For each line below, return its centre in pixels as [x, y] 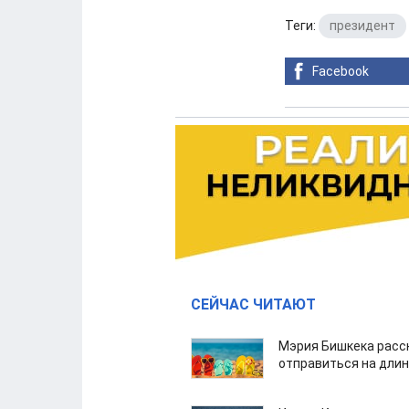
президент [362, 26]
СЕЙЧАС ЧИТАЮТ [253, 304]
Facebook [341, 71]
